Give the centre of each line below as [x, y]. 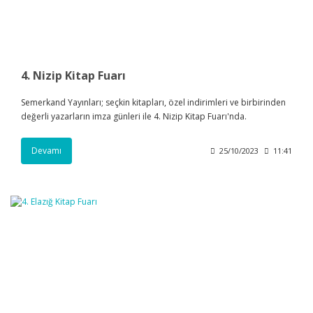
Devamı [46, 151]
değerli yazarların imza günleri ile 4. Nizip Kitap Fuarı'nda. [134, 117]
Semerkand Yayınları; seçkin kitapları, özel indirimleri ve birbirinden [153, 103]
